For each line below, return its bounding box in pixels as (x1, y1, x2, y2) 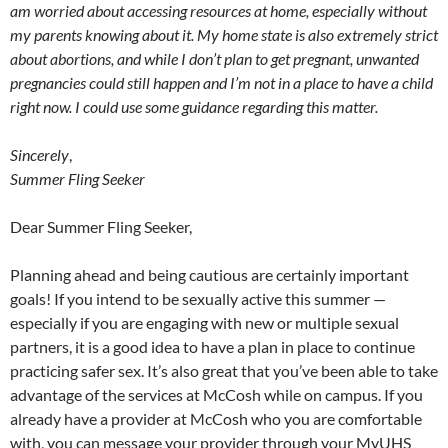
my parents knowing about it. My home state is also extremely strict (10, 24, 438, 44)
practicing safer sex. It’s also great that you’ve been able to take (10, 360, 438, 380)
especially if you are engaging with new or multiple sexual (10, 312, 399, 332)
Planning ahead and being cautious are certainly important (10, 264, 409, 284)
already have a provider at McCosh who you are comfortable (10, 408, 422, 428)
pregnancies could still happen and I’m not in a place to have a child (10, 72, 433, 92)
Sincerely (10, 144, 69, 164)
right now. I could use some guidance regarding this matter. (10, 96, 378, 116)
